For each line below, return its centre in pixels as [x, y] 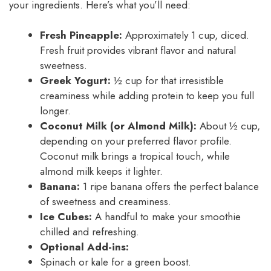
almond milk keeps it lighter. [101, 171]
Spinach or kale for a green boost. [116, 262]
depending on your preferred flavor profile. [136, 141]
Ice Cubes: [66, 217]
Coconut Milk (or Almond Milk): [118, 126]
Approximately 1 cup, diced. [186, 35]
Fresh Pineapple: [81, 35]
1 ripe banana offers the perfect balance [169, 187]
